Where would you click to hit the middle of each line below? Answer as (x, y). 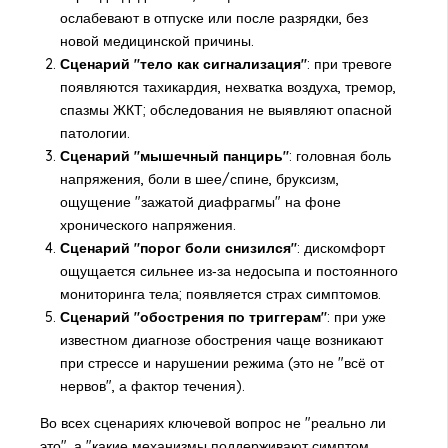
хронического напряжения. (147, 225)
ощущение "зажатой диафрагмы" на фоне (200, 202)
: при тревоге (349, 64)
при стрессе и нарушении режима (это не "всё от (221, 363)
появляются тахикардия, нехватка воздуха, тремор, (227, 87)
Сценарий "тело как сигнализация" (183, 64)
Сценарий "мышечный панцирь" (174, 156)
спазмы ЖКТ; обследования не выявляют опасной (225, 110)
